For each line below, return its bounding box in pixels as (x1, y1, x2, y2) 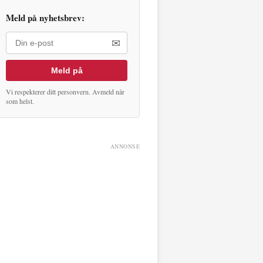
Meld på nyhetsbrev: (6, 11, 85, 24)
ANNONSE (110, 141, 140, 150)
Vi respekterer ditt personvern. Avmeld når (6, 86, 124, 96)
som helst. (6, 96, 34, 106)
